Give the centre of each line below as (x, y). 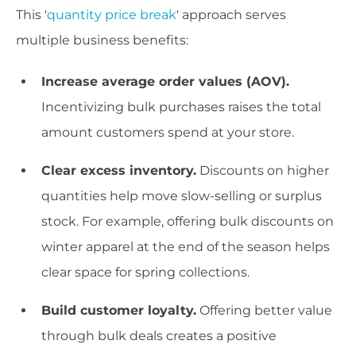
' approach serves (231, 15)
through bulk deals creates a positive (159, 336)
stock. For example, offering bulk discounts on (188, 222)
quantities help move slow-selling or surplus (182, 196)
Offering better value (264, 311)
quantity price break (112, 15)
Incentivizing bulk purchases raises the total (181, 107)
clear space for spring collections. (145, 273)
